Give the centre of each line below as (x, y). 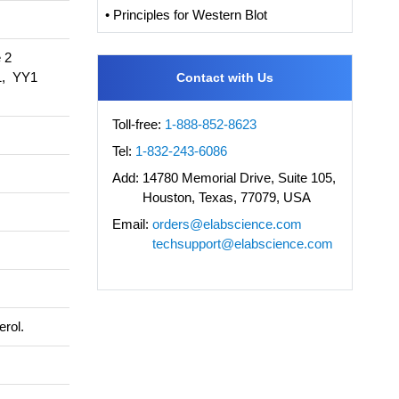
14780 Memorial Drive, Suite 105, (239, 178)
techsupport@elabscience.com (242, 244)
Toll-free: (138, 125)
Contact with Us (224, 78)
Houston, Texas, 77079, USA (226, 198)
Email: (130, 224)
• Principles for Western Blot (186, 15)
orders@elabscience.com (227, 224)
